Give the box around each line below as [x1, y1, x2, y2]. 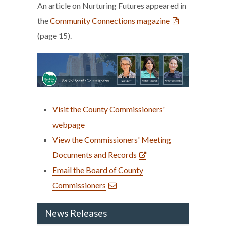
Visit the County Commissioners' [52, 104, 165, 114]
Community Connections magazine [50, 15, 170, 25]
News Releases [45, 207, 107, 219]
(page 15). [37, 30, 72, 40]
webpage [52, 119, 85, 129]
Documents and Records [52, 149, 137, 159]
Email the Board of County [52, 164, 143, 175]
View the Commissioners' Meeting [52, 134, 171, 144]
